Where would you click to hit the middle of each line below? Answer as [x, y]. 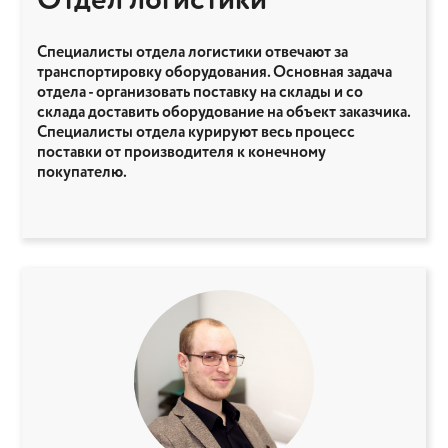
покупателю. [82, 172]
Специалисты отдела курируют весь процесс [196, 132]
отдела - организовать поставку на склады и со [200, 92]
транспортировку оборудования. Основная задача [214, 72]
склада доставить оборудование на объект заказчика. [223, 112]
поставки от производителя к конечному [181, 152]
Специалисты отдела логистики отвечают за [192, 52]
